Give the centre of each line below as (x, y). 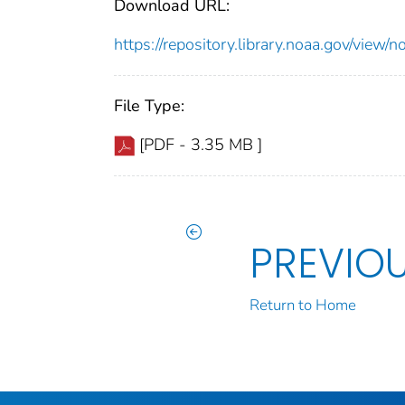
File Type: (149, 105)
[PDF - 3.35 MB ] (201, 144)
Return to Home (303, 305)
